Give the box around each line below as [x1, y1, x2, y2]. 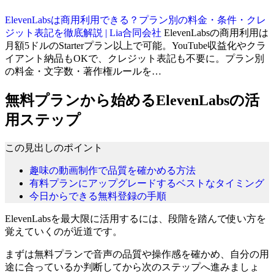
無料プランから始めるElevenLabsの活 [5, 92, 259, 108]
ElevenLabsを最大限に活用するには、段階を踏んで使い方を [5, 213, 266, 224]
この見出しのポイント [5, 142, 103, 153]
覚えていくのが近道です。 [5, 226, 122, 237]
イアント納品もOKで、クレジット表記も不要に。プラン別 [5, 53, 264, 64]
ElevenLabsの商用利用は [164, 27, 268, 38]
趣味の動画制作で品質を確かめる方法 [29, 165, 196, 176]
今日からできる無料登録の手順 [29, 190, 166, 201]
